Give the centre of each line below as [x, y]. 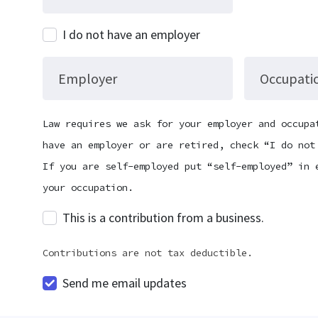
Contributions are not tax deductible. [148, 253]
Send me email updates [125, 283]
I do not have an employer [131, 34]
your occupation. [88, 187]
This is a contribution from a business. [163, 218]
